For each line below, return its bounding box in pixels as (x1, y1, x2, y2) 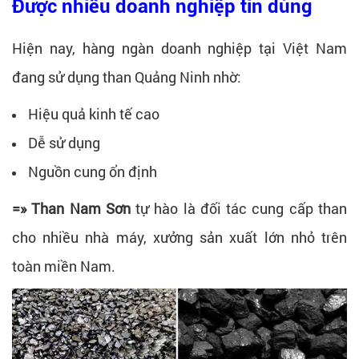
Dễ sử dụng (28, 132, 100, 152)
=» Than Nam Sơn (12, 198, 131, 218)
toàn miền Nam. (12, 256, 115, 276)
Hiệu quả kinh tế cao (28, 103, 159, 123)
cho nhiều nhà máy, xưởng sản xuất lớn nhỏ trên (12, 227, 347, 247)
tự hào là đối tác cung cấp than (130, 198, 348, 218)
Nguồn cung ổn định (28, 161, 157, 181)
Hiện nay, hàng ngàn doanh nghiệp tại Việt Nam (12, 38, 347, 58)
